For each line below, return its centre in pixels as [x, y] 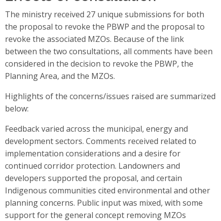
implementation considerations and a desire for [93, 153]
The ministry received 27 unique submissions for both [105, 14]
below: [17, 108]
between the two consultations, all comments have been [109, 51]
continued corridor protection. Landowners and [92, 166]
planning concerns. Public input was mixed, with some [104, 203]
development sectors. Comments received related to [101, 141]
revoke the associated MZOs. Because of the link [94, 39]
